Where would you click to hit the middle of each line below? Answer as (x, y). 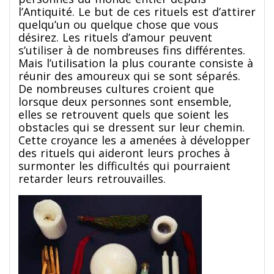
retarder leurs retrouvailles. (92, 178)
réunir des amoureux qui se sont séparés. (129, 76)
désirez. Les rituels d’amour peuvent (115, 37)
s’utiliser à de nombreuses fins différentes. (134, 50)
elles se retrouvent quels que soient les (124, 114)
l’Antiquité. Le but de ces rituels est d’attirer (137, 11)
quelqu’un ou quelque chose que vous (118, 24)
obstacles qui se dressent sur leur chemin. (131, 127)
